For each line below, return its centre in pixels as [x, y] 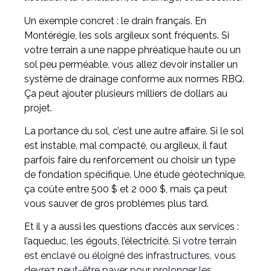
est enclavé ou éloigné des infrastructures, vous [130, 256]
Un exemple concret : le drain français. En [115, 21]
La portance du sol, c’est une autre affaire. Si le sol [134, 131]
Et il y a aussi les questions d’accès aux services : [132, 227]
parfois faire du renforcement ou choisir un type [130, 160]
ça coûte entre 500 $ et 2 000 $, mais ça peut [126, 189]
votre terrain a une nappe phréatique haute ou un [132, 50]
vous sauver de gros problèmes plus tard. [116, 203]
